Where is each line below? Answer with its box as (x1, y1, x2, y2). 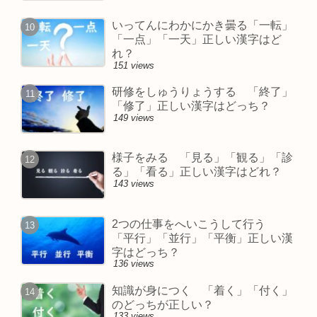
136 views (113, 258, 155, 270)
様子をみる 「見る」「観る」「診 (112, 151, 294, 164)
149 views (113, 112, 155, 123)
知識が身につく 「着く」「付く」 (112, 284, 294, 296)
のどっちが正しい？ (112, 298, 214, 311)
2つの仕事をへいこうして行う (112, 217, 277, 230)
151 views (113, 59, 155, 71)
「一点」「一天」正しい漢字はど (112, 33, 282, 46)
